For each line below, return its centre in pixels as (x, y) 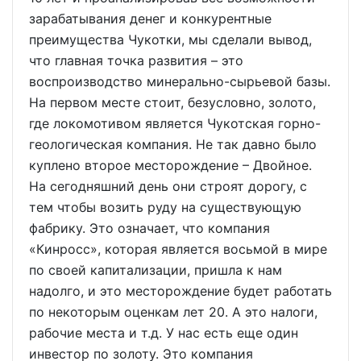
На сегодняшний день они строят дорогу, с (168, 186)
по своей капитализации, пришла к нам (156, 270)
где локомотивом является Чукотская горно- (175, 123)
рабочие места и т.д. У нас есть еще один (164, 333)
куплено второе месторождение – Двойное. (170, 165)
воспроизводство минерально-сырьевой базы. (180, 81)
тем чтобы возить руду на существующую (165, 207)
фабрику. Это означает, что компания (149, 228)
